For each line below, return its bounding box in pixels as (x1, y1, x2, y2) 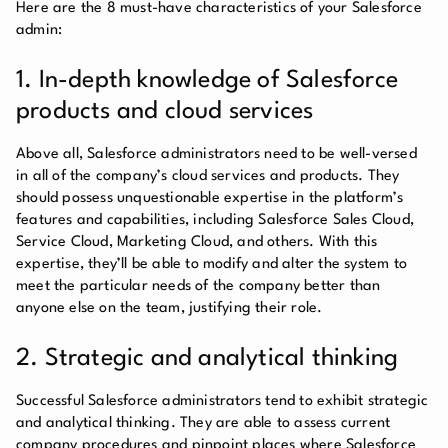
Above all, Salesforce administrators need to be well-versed (16, 146, 417, 162)
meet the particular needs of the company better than (16, 278, 381, 294)
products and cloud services (16, 99, 314, 124)
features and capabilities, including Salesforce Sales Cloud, (16, 212, 415, 228)
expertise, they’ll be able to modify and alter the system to (16, 256, 408, 272)
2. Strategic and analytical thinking (16, 346, 399, 371)
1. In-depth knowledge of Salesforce (16, 68, 399, 93)
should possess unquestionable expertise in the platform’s (16, 190, 404, 206)
